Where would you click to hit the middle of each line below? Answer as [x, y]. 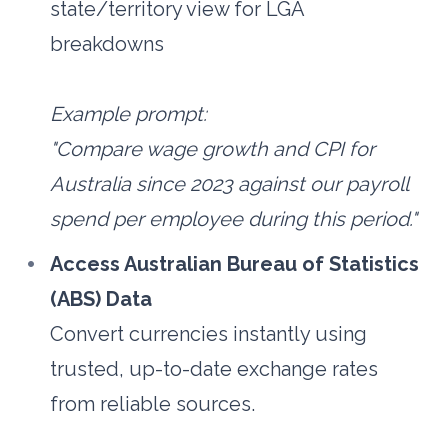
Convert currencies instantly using [209, 334]
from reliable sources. [155, 404]
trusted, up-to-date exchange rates [214, 369]
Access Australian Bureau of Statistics [235, 264]
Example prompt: [131, 114]
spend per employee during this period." [234, 219]
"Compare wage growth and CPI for [213, 149]
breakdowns [107, 44]
